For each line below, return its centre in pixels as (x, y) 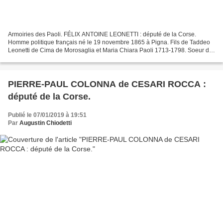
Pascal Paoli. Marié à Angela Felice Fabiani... (69, 58)
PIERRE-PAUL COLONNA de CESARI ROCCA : (107, 84)
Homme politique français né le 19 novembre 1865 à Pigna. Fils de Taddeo (109, 42)
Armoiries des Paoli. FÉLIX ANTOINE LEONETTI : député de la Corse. (102, 34)
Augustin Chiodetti (46, 123)
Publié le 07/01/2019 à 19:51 (47, 115)
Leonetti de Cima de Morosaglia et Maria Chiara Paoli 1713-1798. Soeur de (110, 50)
